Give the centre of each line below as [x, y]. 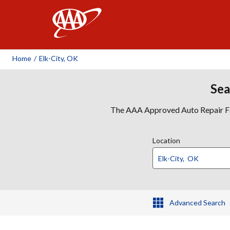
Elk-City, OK [59, 58]
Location [166, 140]
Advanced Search [197, 203]
